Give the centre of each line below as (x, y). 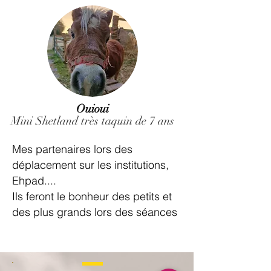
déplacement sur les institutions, (90, 165)
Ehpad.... (34, 181)
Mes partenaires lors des (72, 149)
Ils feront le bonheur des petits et (92, 196)
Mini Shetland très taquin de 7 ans (93, 121)
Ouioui (93, 109)
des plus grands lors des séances (96, 212)
